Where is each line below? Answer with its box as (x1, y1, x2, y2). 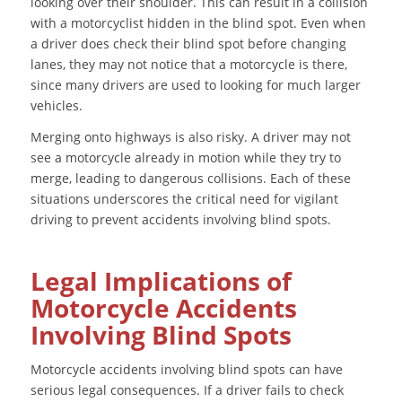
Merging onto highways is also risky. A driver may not (30, 128, 351, 146)
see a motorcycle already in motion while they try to (30, 149, 341, 167)
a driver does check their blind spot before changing (30, 35, 346, 53)
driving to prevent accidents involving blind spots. (30, 211, 331, 229)
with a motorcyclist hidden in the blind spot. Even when (30, 14, 366, 32)
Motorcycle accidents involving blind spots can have (30, 361, 343, 379)
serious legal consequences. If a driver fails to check (30, 381, 344, 399)
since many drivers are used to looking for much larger (30, 76, 361, 94)
